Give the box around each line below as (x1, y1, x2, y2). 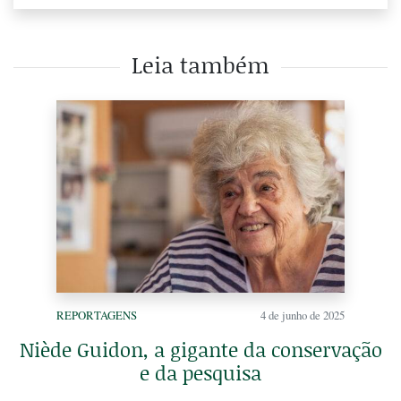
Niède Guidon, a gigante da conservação (19, 335, 382, 363)
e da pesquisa (140, 358, 261, 387)
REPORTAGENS (56, 306, 137, 323)
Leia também (132, 48, 269, 81)
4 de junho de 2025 (260, 306, 345, 323)
